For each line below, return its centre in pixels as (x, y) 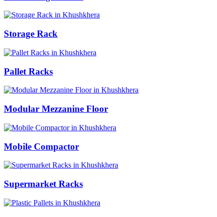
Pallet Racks (28, 71)
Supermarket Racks (43, 184)
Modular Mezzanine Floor (56, 109)
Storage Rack (31, 34)
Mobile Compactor (41, 146)
